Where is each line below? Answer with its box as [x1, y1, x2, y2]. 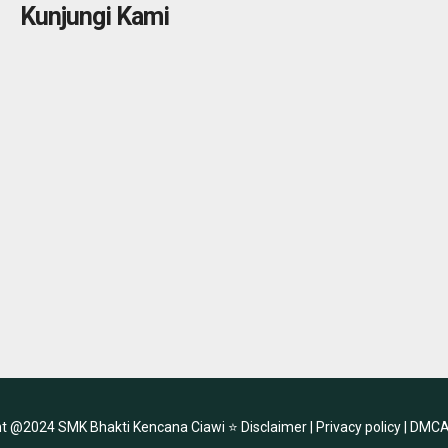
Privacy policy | [315, 419, 410, 436]
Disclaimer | [240, 419, 316, 436]
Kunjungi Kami [19, 2, 169, 32]
